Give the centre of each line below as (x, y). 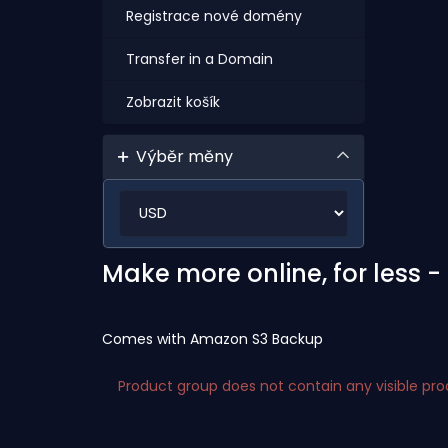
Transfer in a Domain (195, 59)
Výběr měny (180, 156)
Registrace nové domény (210, 16)
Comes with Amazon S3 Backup (212, 338)
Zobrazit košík (169, 102)
